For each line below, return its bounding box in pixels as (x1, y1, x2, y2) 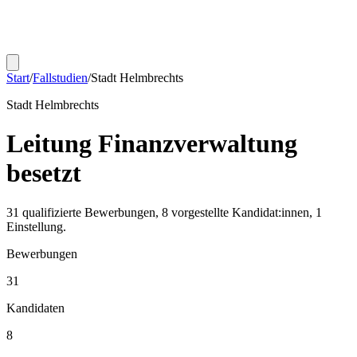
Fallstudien (33, 71, 88, 84)
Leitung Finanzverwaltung (6, 129, 297, 159)
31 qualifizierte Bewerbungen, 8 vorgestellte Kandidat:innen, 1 (6, 205, 322, 219)
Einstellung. (6, 219, 66, 233)
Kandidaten (6, 300, 65, 315)
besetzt (6, 159, 81, 188)
